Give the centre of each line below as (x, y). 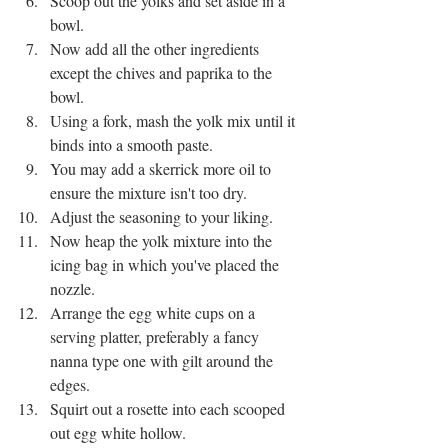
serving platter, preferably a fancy (156, 336)
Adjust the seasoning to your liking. (161, 216)
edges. (72, 384)
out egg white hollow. (120, 432)
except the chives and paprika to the (163, 72)
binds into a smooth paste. (133, 144)
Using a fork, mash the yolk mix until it (174, 120)
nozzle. (74, 288)
